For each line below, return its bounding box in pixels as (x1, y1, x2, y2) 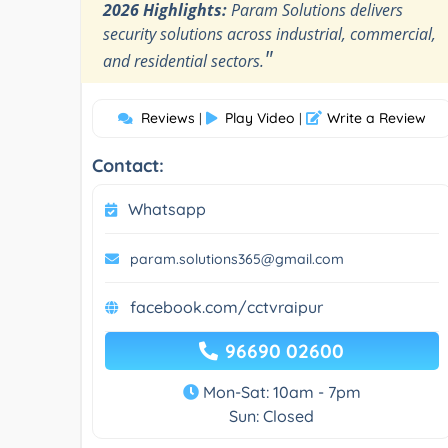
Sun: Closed (229, 405, 315, 426)
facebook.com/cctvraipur (130, 296, 323, 317)
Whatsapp (128, 198, 206, 219)
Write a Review (326, 108, 426, 127)
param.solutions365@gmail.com (130, 249, 344, 268)
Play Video (224, 108, 295, 127)
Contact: (92, 153, 164, 177)
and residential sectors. (103, 49, 264, 72)
